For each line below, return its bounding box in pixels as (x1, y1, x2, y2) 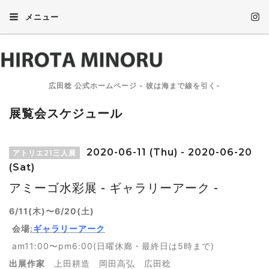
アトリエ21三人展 (13, 148, 76, 157)
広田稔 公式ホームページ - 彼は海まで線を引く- (49, 81, 220, 90)
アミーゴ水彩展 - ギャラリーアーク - (9, 181, 219, 195)
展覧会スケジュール (9, 106, 122, 121)
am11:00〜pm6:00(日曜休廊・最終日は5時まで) (9, 241, 214, 251)
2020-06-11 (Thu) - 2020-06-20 (83, 147, 252, 158)
